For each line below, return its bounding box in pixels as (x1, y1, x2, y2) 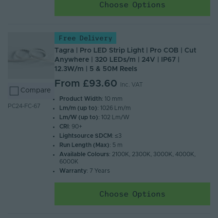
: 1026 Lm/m (97, 105, 131, 111)
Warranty (59, 168, 87, 174)
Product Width (59, 96, 102, 102)
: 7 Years (87, 168, 110, 174)
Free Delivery (58, 34, 112, 42)
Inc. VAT (120, 82, 143, 88)
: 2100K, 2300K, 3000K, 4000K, (109, 151, 196, 158)
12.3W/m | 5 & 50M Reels (54, 66, 137, 73)
